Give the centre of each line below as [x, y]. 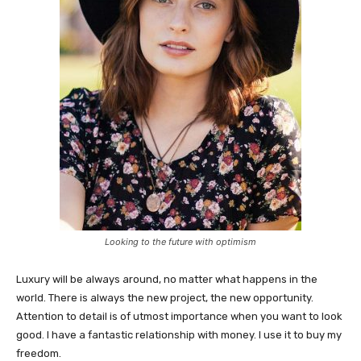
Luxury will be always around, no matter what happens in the [167, 280]
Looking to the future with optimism [180, 242]
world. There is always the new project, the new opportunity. [165, 298]
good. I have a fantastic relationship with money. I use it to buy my [179, 335]
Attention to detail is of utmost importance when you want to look [179, 317]
